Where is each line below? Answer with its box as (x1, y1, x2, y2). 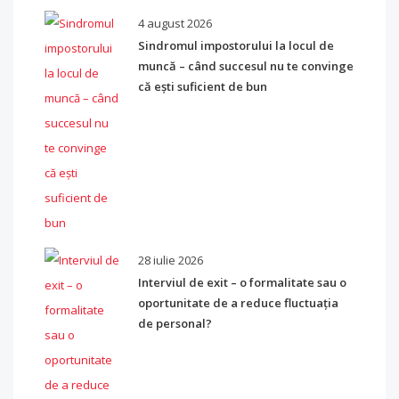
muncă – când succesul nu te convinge (138, 58, 354, 74)
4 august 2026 (138, 15, 212, 31)
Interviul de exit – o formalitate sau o (138, 274, 346, 290)
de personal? (138, 315, 212, 331)
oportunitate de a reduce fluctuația (138, 295, 338, 311)
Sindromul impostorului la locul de (138, 37, 334, 53)
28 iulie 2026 (138, 252, 203, 268)
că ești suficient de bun (138, 78, 267, 94)
